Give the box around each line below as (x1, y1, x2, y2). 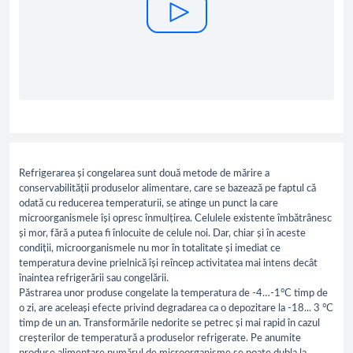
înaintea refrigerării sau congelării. (19, 273, 169, 284)
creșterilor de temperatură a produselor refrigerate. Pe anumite (19, 333, 301, 344)
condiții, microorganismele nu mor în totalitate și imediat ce (19, 243, 281, 255)
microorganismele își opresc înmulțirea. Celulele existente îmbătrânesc (19, 214, 332, 225)
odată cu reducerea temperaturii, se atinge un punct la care (19, 199, 278, 210)
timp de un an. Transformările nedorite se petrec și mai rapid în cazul (19, 318, 320, 329)
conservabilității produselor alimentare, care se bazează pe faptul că (19, 184, 316, 195)
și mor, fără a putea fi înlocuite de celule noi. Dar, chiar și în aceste (19, 229, 306, 240)
